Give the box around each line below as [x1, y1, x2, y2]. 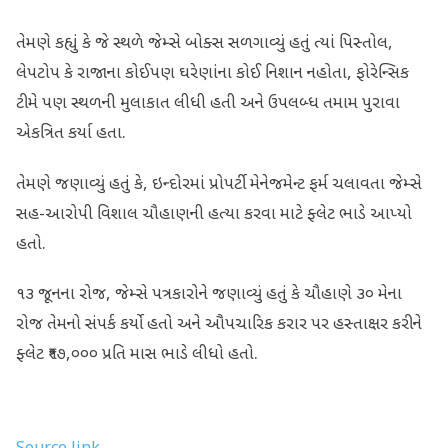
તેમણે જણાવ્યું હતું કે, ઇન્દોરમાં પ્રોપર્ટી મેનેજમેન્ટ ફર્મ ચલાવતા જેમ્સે [16, 173, 422, 196]
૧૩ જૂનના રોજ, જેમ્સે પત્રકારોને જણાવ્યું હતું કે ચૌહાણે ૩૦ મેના [16, 283, 402, 306]
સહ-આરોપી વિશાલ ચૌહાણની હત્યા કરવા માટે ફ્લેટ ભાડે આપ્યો [16, 203, 412, 226]
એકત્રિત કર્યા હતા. [16, 123, 126, 146]
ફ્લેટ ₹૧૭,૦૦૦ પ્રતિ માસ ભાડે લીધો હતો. [16, 343, 258, 366]
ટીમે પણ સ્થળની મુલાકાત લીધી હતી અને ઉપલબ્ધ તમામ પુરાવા [16, 93, 400, 116]
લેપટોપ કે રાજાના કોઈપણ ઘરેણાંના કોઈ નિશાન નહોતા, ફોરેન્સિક [16, 63, 409, 86]
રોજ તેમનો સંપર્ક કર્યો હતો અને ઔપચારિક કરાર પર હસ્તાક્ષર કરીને [16, 313, 422, 336]
